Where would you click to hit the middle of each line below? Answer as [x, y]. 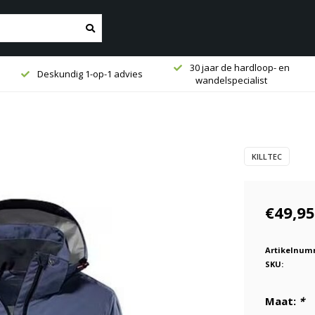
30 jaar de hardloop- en [238, 67]
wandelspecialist [231, 80]
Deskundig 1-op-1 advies [89, 74]
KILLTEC [266, 156]
